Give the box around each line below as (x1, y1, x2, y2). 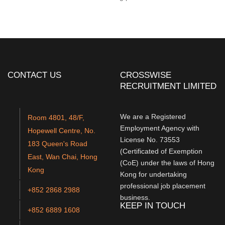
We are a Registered (120, 113, 186, 121)
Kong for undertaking (120, 170, 187, 178)
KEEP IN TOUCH (120, 201, 185, 210)
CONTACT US (8, 70, 61, 80)
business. (120, 193, 150, 201)
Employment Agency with (120, 124, 199, 132)
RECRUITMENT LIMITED (120, 81, 216, 91)
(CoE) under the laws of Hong (120, 159, 214, 167)
